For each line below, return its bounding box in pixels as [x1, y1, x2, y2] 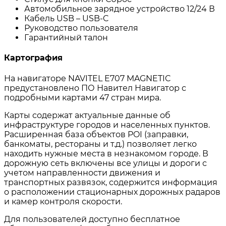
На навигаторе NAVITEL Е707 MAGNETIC [4, 73, 171, 83]
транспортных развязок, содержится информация [4, 177, 217, 187]
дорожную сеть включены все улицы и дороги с [4, 158, 207, 168]
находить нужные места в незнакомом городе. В [4, 148, 208, 158]
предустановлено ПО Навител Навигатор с [4, 83, 186, 93]
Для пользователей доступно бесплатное [4, 214, 180, 224]
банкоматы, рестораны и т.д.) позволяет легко [4, 139, 197, 149]
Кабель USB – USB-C [24, 14, 109, 24]
